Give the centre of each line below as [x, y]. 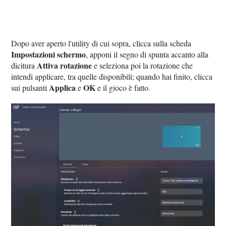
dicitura [24, 65]
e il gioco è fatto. [123, 88]
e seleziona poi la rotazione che [143, 65]
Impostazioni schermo [49, 54]
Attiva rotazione [65, 65]
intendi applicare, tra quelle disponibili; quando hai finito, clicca [112, 76]
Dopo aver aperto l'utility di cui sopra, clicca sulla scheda [101, 43]
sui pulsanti [30, 88]
